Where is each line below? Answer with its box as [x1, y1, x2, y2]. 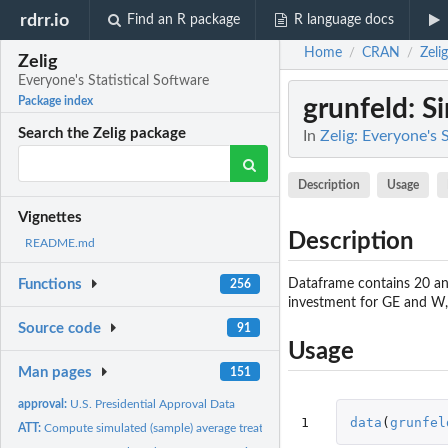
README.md [25, 237, 95, 250]
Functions [18, 277, 83, 293]
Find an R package [127, 13, 241, 27]
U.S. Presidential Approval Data [70, 397, 236, 410]
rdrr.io [20, 11, 70, 29]
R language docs [293, 13, 394, 27]
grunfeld [303, 95, 408, 124]
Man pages [18, 364, 93, 380]
